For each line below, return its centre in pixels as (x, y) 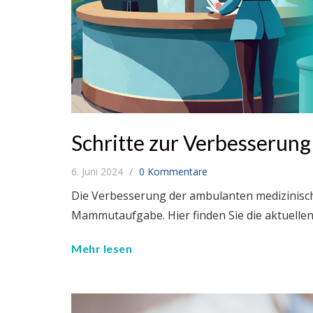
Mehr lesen (102, 248)
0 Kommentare (173, 172)
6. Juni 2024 (99, 172)
